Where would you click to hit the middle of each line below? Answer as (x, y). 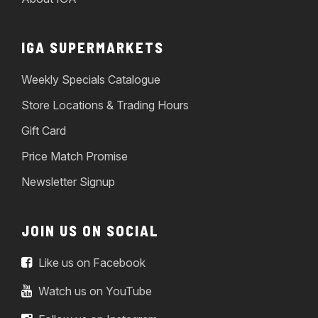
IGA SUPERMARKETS (93, 48)
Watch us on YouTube (94, 291)
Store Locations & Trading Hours (105, 105)
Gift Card (44, 131)
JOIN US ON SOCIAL (90, 231)
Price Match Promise (75, 157)
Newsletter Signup (68, 182)
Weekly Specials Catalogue (91, 80)
